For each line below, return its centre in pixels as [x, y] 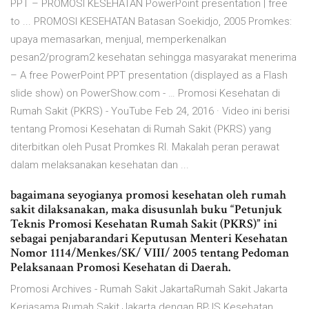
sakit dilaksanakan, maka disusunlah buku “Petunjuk [146, 210]
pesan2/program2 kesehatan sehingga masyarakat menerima [153, 58]
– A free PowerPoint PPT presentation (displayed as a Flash [149, 76]
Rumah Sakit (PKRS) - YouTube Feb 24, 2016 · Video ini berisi [150, 111]
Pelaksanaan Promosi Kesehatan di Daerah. [120, 268]
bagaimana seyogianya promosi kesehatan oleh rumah [148, 195]
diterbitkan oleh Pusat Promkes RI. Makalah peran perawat [145, 147]
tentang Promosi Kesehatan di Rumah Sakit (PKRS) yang [141, 129]
